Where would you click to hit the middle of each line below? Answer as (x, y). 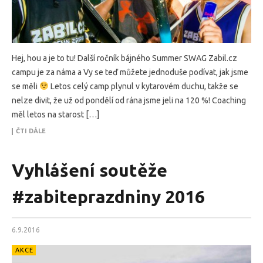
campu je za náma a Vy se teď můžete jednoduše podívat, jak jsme (130, 72)
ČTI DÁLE (31, 131)
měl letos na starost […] (55, 114)
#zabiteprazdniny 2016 (108, 196)
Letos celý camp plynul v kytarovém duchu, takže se (143, 86)
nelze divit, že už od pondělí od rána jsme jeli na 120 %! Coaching (129, 100)
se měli (26, 86)
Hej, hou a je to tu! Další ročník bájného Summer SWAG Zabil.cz (124, 58)
